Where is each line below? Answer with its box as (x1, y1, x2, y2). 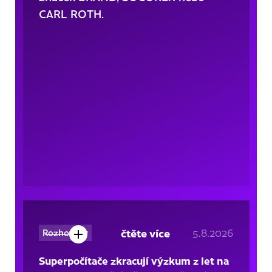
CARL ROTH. (38, 5, 104, 21)
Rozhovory (42, 226, 88, 239)
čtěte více (120, 225, 170, 240)
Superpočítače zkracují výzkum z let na (38, 253, 229, 268)
